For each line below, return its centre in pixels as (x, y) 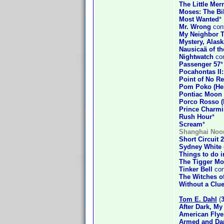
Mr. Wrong (195, 27)
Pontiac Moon (200, 94)
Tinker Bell (196, 169)
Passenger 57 (200, 64)
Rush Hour (195, 117)
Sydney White (200, 147)
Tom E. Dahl (198, 199)
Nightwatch (196, 57)
